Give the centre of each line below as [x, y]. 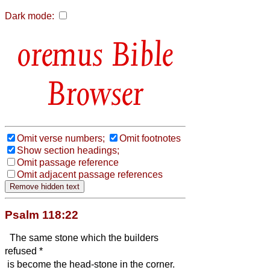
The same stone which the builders [82, 237]
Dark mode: [30, 16]
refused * [24, 251]
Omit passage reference [68, 162]
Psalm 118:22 [42, 215]
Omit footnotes [150, 138]
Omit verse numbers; [61, 138]
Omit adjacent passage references [90, 174]
